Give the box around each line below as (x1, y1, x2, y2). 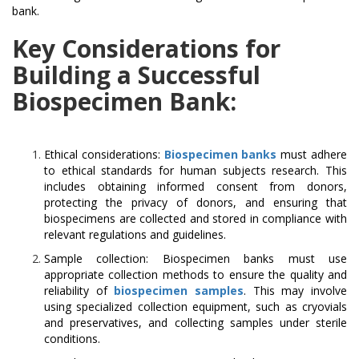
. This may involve (244, 283, 348, 299)
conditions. (44, 331, 100, 347)
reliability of (44, 283, 115, 299)
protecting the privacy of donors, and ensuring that (44, 195, 347, 211)
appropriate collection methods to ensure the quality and (44, 267, 347, 283)
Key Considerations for (12, 32, 280, 66)
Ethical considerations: (44, 147, 164, 163)
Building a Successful (12, 58, 260, 92)
